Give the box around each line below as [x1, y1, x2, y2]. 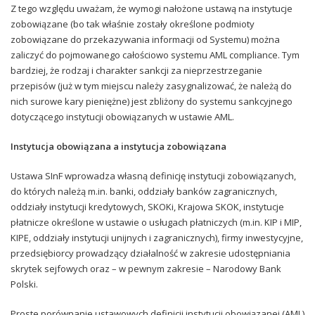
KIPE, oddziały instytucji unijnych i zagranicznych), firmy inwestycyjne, [11, 231, 303, 244]
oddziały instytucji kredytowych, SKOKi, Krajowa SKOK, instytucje [11, 200, 284, 213]
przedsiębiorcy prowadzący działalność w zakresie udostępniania [11, 246, 290, 259]
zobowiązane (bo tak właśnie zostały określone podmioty [11, 17, 255, 30]
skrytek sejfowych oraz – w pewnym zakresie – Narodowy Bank [11, 262, 281, 275]
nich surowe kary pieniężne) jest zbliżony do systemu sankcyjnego [11, 94, 292, 108]
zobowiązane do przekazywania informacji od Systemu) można [11, 32, 280, 46]
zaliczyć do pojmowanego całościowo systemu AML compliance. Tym [11, 48, 300, 61]
